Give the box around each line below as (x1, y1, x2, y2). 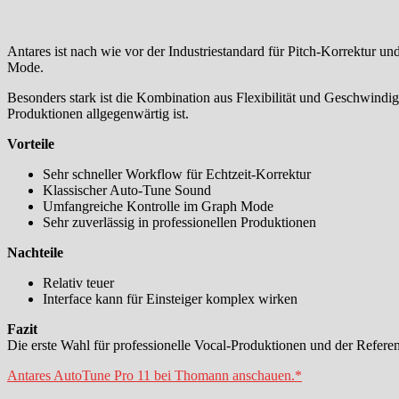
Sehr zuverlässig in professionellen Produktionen (43, 214, 316, 230)
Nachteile (7, 244, 63, 260)
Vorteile (7, 135, 54, 151)
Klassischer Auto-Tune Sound (43, 182, 211, 198)
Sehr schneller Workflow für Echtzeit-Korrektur (43, 166, 311, 182)
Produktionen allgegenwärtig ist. (7, 105, 189, 121)
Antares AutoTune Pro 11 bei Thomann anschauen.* (7, 367, 302, 383)
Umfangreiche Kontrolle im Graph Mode (43, 198, 273, 214)
